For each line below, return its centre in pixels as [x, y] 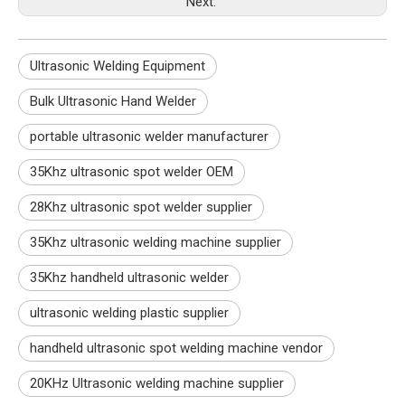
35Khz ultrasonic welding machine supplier [155, 242]
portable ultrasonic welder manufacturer [149, 136]
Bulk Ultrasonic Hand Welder [113, 101]
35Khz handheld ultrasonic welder [129, 277]
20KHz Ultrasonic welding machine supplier [157, 383]
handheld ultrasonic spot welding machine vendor [176, 348]
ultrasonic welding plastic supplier [129, 312]
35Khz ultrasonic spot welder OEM [132, 171]
